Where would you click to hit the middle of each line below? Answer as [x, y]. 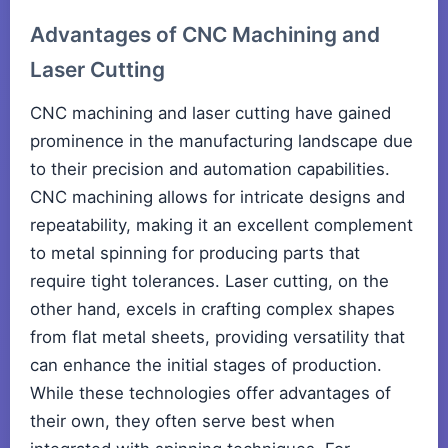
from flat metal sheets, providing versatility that [217, 337]
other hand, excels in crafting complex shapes [212, 309]
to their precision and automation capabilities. [210, 169]
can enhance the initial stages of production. [206, 365]
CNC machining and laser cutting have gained [210, 113]
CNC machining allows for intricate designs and [217, 197]
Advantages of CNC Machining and [205, 35]
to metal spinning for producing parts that [195, 253]
